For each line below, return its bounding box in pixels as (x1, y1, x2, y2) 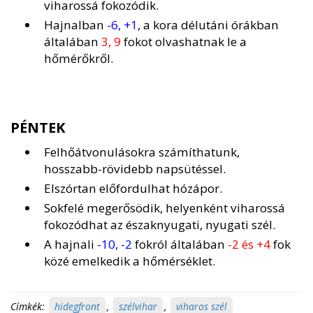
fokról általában (132, 236, 228, 253)
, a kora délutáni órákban (138, 17, 279, 34)
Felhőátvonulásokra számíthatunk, (44, 144, 240, 161)
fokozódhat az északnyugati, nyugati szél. (44, 217, 275, 233)
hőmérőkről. (44, 50, 113, 67)
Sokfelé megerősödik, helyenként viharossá (44, 200, 285, 217)
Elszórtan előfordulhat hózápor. (44, 180, 222, 197)
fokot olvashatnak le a (121, 34, 247, 50)
